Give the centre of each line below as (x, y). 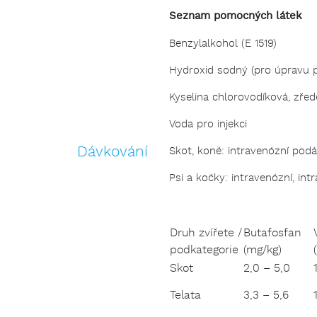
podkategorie (204, 250)
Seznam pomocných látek (236, 17)
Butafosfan (272, 234)
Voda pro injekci (208, 125)
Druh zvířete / (206, 234)
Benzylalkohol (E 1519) (223, 44)
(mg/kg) (263, 250)
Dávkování (113, 152)
